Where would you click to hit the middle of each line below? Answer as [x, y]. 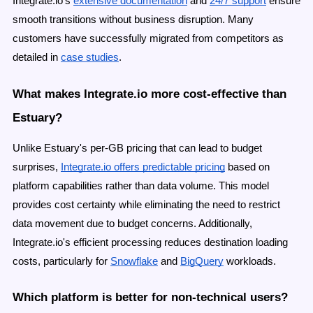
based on [247, 167]
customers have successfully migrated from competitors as [148, 38]
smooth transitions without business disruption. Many [133, 19]
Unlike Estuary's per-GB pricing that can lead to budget [137, 148]
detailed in [35, 57]
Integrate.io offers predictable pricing [143, 167]
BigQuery [202, 261]
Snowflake [134, 261]
